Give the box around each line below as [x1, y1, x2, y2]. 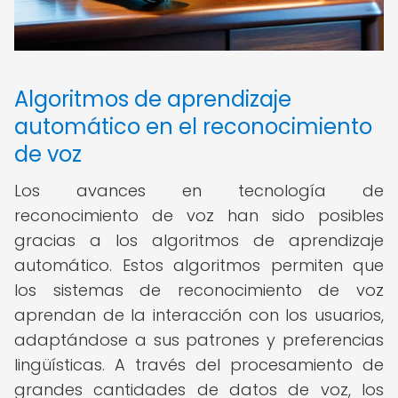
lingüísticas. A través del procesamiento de [14, 354, 384, 376]
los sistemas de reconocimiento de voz [14, 279, 384, 301]
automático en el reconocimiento [14, 112, 372, 141]
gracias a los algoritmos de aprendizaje [14, 229, 384, 251]
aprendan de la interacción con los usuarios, [14, 304, 384, 326]
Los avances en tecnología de [14, 179, 384, 202]
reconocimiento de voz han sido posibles [14, 204, 384, 227]
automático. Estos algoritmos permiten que [14, 254, 384, 276]
